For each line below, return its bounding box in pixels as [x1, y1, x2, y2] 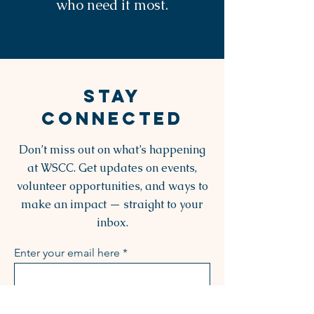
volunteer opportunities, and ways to [16, 179, 208, 193]
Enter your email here [14, 246, 120, 259]
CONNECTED [41, 107, 184, 130]
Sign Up [94, 299, 130, 311]
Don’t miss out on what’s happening [19, 142, 205, 157]
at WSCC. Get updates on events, [27, 161, 197, 175]
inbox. [96, 215, 128, 230]
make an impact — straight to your [21, 197, 203, 212]
